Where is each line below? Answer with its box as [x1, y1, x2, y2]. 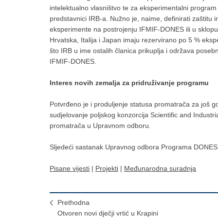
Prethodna [57, 199, 90, 206]
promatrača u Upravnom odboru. [50, 122, 151, 129]
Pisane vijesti [50, 164, 90, 172]
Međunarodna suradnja [124, 164, 196, 172]
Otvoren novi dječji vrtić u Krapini [57, 209, 158, 217]
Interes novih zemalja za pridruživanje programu [50, 79, 209, 87]
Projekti [95, 164, 118, 172]
